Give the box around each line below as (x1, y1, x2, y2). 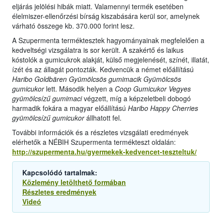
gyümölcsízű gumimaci (12, 93, 82, 104)
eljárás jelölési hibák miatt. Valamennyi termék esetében (12, 1, 184, 12)
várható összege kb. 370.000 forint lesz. (12, 21, 135, 31)
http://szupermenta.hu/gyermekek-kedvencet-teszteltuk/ (12, 147, 197, 157)
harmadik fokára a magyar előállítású (12, 103, 128, 113)
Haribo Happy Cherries (128, 103, 198, 113)
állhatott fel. (84, 113, 122, 123)
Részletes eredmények (22, 187, 96, 197)
